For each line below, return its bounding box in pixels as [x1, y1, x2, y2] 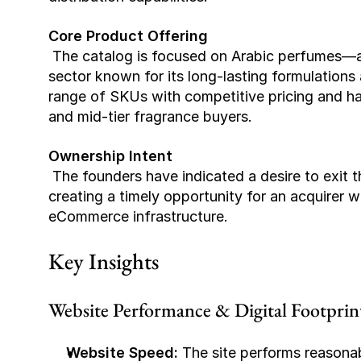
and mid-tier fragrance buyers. [48, 108, 252, 125]
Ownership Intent [48, 147, 172, 164]
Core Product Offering [48, 27, 208, 44]
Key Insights [48, 247, 159, 276]
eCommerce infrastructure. [48, 208, 228, 225]
